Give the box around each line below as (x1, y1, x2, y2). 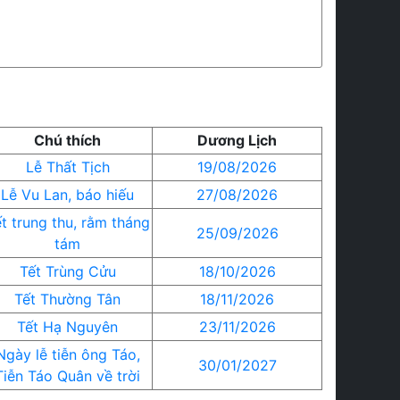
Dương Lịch (197, 131, 277, 149)
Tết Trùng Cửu (19, 262, 116, 280)
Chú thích (34, 131, 101, 149)
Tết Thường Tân (14, 290, 121, 308)
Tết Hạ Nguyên (17, 318, 118, 336)
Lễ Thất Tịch (25, 158, 110, 176)
